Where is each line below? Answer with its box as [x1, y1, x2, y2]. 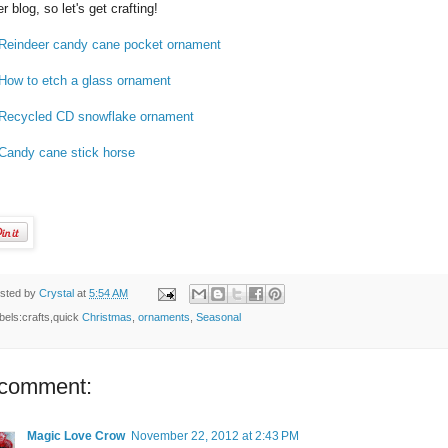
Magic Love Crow [27, 429, 125, 444]
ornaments [138, 311, 190, 324]
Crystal [39, 286, 77, 299]
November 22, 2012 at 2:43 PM [131, 429, 299, 444]
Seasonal [196, 311, 241, 324]
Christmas [82, 311, 132, 324]
